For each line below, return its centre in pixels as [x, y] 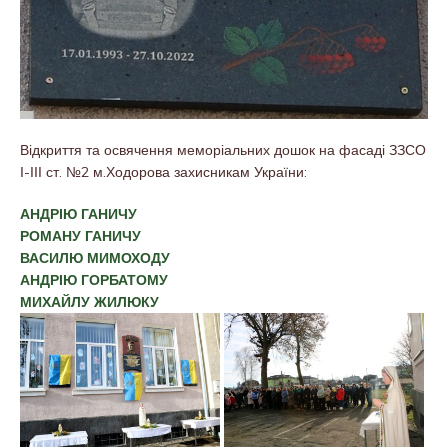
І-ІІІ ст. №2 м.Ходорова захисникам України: [163, 172]
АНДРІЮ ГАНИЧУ [78, 214]
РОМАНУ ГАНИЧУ [80, 236]
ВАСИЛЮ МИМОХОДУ [95, 258]
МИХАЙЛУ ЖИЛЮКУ [89, 302]
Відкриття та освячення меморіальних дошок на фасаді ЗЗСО [223, 150]
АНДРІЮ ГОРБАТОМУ [94, 280]
